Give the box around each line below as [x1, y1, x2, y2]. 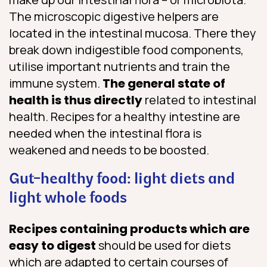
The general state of [103, 75, 225, 92]
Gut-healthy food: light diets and [9, 172, 235, 188]
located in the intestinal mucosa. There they [9, 25, 256, 42]
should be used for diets [96, 237, 231, 254]
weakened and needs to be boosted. [9, 142, 209, 159]
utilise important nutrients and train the [9, 58, 230, 75]
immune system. [9, 75, 103, 92]
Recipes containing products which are [9, 221, 250, 238]
